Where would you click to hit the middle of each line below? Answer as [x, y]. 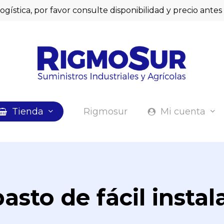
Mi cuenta [183, 111]
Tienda [28, 111]
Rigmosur [105, 111]
